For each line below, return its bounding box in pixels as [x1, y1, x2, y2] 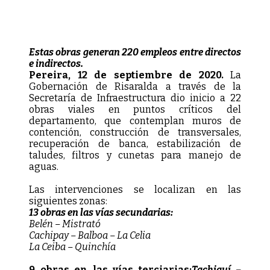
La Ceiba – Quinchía [29, 240, 116, 253]
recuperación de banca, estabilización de [29, 137, 241, 149]
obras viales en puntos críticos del [29, 103, 241, 115]
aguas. [29, 160, 58, 172]
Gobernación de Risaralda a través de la [29, 80, 241, 92]
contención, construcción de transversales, [29, 126, 241, 138]
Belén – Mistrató [29, 218, 101, 230]
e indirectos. [29, 57, 83, 69]
